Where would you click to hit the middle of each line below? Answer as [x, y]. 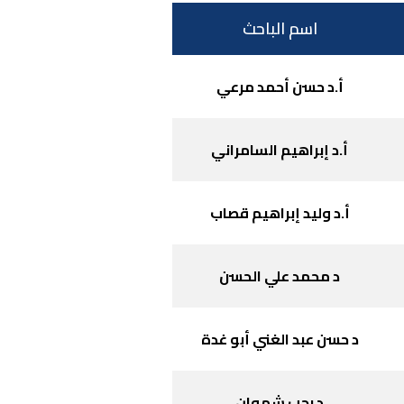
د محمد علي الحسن [280, 276]
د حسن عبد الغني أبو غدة [280, 339]
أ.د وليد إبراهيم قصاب [280, 213]
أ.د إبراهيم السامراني [280, 150]
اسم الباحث [280, 28]
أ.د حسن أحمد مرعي [280, 87]
